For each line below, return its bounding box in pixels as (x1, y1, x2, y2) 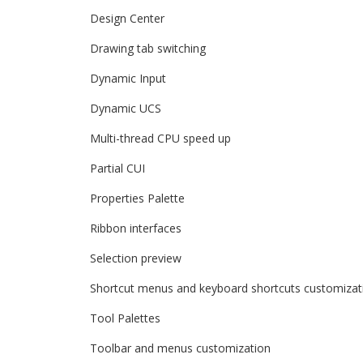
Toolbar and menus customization (90, 340, 271, 356)
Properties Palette (90, 190, 185, 206)
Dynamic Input (90, 70, 166, 86)
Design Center (90, 11, 164, 26)
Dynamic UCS (90, 100, 161, 116)
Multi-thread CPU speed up (90, 130, 231, 146)
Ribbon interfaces (90, 220, 181, 236)
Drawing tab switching (90, 41, 206, 56)
